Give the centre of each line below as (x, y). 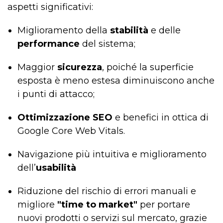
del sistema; (108, 44)
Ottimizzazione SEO (65, 118)
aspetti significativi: (50, 7)
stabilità (129, 31)
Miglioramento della (64, 31)
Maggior (37, 67)
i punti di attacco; (56, 94)
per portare (164, 205)
